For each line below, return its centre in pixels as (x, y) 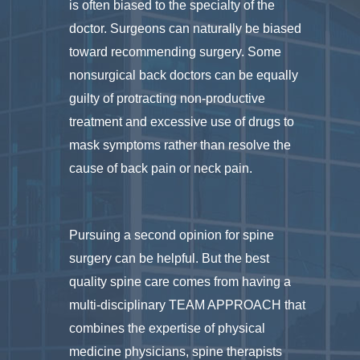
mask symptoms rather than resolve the (180, 145)
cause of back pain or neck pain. (161, 168)
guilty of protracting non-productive (168, 98)
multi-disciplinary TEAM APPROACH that (188, 305)
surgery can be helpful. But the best (170, 258)
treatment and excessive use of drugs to (182, 121)
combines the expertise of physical (168, 328)
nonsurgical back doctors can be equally (184, 75)
